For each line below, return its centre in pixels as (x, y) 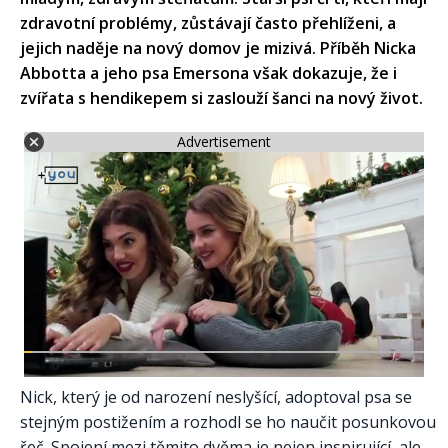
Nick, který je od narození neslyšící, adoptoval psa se (216, 396)
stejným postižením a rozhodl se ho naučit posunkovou (228, 421)
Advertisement (224, 142)
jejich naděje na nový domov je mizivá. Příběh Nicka (218, 47)
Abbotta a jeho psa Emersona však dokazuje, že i (208, 72)
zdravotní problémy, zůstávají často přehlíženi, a (208, 22)
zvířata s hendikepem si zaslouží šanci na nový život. (221, 97)
